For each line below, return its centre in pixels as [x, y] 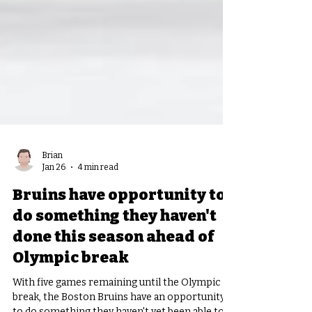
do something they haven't [115, 241]
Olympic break [71, 282]
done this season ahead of [114, 262]
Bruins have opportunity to [119, 220]
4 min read [98, 192]
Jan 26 [54, 192]
